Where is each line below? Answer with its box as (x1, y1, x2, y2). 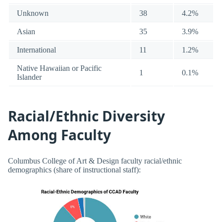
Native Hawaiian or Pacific (17, 64, 102, 73)
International (17, 46, 56, 55)
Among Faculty (8, 125, 111, 144)
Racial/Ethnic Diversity (8, 106, 165, 125)
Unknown (17, 9, 49, 18)
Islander (17, 73, 42, 82)
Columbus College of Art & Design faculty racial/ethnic (8, 157, 182, 166)
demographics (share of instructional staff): (8, 166, 141, 174)
